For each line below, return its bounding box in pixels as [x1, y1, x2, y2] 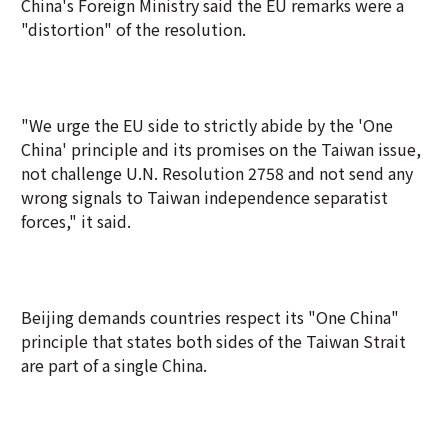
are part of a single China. [21, 353, 207, 377]
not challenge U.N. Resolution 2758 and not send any [21, 161, 413, 185]
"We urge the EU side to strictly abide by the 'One [21, 113, 393, 137]
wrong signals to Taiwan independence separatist [21, 185, 388, 209]
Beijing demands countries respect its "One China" [21, 305, 399, 329]
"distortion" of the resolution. [21, 17, 246, 41]
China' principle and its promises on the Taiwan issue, [21, 137, 421, 161]
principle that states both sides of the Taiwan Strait [21, 329, 406, 353]
